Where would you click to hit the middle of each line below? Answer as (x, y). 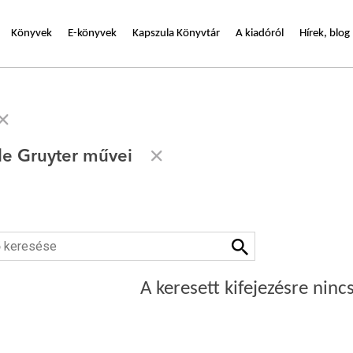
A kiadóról (260, 33)
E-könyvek (92, 33)
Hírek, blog (325, 33)
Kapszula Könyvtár (176, 33)
